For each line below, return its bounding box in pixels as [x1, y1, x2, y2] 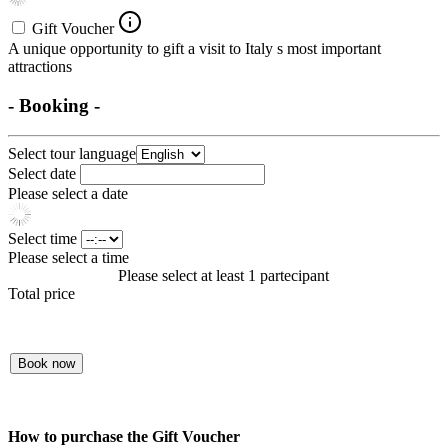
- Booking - [8, 94, 100, 116]
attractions [8, 57, 72, 75]
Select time [8, 230, 81, 248]
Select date [8, 165, 80, 183]
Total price [8, 285, 75, 303]
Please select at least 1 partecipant [118, 267, 330, 285]
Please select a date [8, 185, 128, 203]
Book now [18, 356, 75, 372]
